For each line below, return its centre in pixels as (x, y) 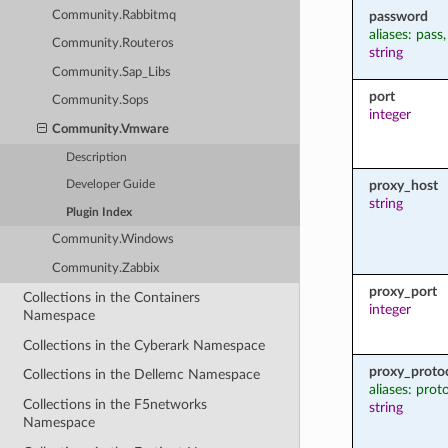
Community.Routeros (113, 44)
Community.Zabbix (106, 268)
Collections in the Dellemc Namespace (142, 375)
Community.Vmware (111, 129)
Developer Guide (111, 185)
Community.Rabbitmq (114, 15)
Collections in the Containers (112, 297)
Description (97, 157)
